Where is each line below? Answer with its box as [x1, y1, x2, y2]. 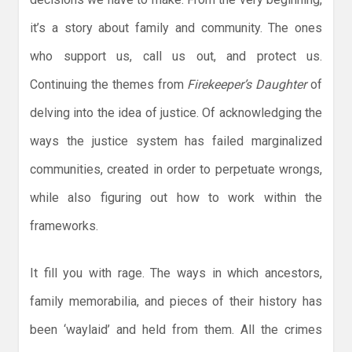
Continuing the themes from [30, 77, 188, 93]
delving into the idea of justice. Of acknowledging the [30, 105, 322, 121]
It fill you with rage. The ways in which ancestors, [30, 266, 322, 281]
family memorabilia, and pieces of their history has [30, 294, 322, 310]
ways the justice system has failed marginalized [30, 134, 322, 149]
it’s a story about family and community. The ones [30, 20, 322, 36]
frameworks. [30, 218, 98, 234]
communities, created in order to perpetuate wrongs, [30, 162, 322, 178]
